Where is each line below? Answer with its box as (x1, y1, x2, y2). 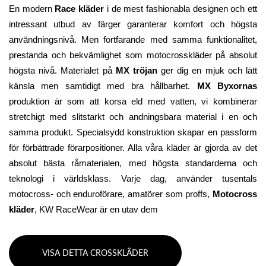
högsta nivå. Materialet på (9, 66, 116, 76)
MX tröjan (115, 66, 157, 76)
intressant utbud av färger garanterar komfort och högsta (9, 20, 257, 30)
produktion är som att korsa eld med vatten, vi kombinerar (9, 97, 257, 107)
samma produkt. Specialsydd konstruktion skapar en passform (9, 128, 257, 138)
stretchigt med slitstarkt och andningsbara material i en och (9, 112, 257, 122)
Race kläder (55, 4, 104, 14)
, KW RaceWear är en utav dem (34, 205, 158, 215)
